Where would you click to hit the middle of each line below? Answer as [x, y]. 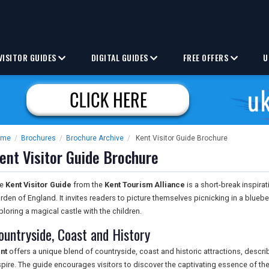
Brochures [38, 138]
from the [88, 185]
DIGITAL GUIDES [121, 57]
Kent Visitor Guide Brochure [182, 138]
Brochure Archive [95, 138]
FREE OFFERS [207, 57]
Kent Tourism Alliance [145, 185]
